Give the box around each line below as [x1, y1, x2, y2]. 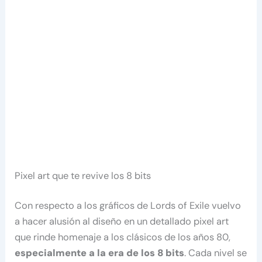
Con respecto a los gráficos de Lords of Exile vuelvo [15, 199, 242, 212]
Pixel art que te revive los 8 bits [15, 169, 151, 182]
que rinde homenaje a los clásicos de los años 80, [15, 231, 231, 244]
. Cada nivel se [184, 247, 247, 260]
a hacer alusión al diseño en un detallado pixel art [15, 215, 229, 228]
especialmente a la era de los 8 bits [15, 247, 185, 260]
